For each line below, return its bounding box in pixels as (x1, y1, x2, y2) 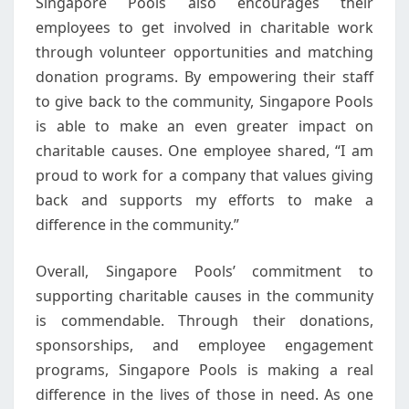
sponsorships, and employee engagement (36, 335, 373, 355)
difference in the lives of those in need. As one (36, 384, 373, 404)
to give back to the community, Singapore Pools (36, 91, 373, 111)
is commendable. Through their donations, (36, 310, 373, 330)
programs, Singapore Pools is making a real (36, 360, 373, 380)
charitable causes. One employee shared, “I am (36, 141, 373, 161)
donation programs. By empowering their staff (36, 67, 373, 87)
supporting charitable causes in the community (36, 286, 373, 306)
